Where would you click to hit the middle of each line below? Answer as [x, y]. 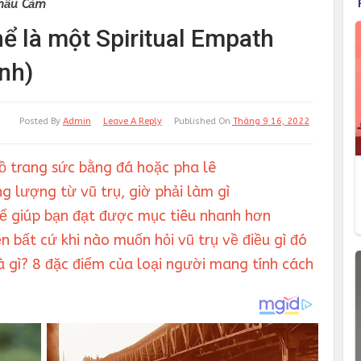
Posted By [41, 121]
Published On [203, 121]
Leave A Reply [132, 121]
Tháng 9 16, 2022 [271, 121]
